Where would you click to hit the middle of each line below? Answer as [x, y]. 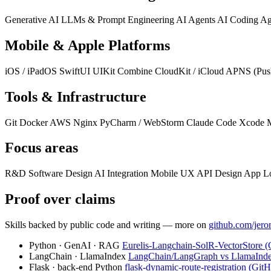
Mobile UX [174, 174]
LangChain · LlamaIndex [77, 256]
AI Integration [122, 174]
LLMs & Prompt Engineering [119, 19]
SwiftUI [76, 71]
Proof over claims [60, 199]
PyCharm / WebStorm [143, 122]
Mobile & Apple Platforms [87, 45]
